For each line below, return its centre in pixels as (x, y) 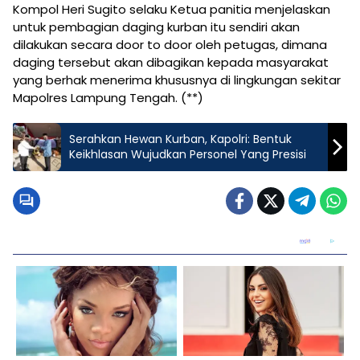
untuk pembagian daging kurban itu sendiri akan (156, 27)
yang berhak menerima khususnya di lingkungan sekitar (177, 80)
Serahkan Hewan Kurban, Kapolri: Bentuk (180, 139)
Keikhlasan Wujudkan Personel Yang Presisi (188, 154)
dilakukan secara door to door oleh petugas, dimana (170, 44)
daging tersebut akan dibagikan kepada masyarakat (171, 62)
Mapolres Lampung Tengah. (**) (108, 97)
